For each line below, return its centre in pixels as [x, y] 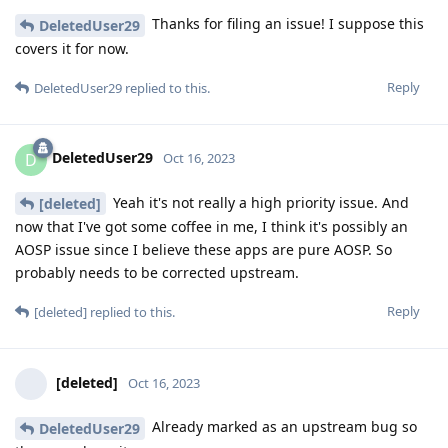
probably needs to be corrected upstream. [157, 273]
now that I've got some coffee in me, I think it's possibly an [211, 227]
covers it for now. [72, 48]
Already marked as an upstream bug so [282, 427]
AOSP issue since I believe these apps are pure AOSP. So [203, 250]
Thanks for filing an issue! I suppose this [286, 23]
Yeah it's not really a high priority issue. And [259, 202]
